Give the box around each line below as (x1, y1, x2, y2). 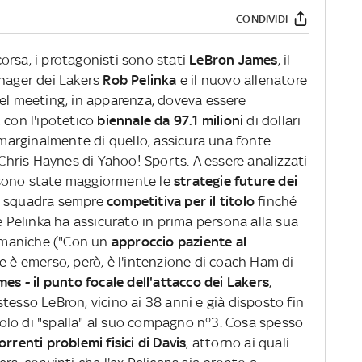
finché (258, 193, 297, 210)
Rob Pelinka (103, 72, 180, 89)
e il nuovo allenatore (179, 72, 308, 89)
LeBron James (189, 52, 278, 69)
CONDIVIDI (236, 12, 288, 25)
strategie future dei (174, 173, 297, 190)
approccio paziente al (111, 234, 247, 250)
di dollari (243, 112, 301, 129)
